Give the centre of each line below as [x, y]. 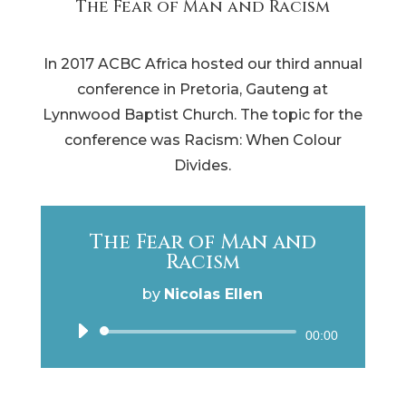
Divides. [203, 165]
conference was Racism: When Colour [203, 140]
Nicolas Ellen [214, 294]
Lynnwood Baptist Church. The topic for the [203, 115]
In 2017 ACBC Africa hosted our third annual [203, 64]
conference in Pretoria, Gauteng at [203, 89]
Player [225, 359]
